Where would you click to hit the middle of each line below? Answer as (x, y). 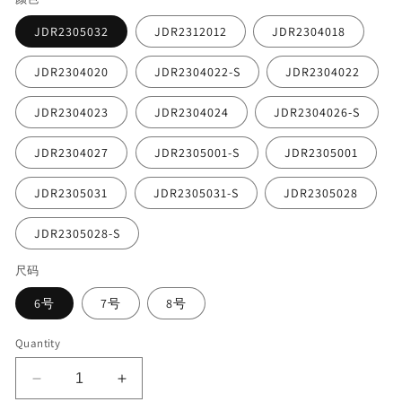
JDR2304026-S (317, 112)
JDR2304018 (309, 31)
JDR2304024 (191, 112)
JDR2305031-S (196, 193)
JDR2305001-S (197, 153)
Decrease (70, 386)
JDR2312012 (190, 31)
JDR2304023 (71, 112)
